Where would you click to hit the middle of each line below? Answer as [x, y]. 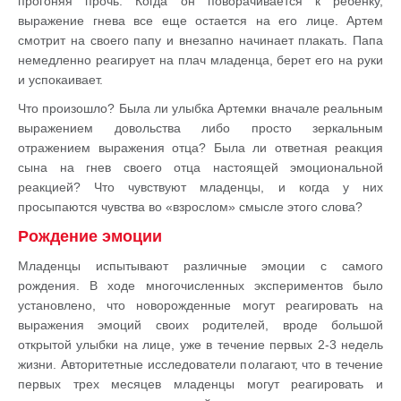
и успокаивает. [60, 80]
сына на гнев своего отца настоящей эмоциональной [200, 167]
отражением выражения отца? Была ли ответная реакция [200, 148]
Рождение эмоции [90, 236]
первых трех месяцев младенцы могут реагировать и [200, 384]
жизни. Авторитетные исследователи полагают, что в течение [200, 364]
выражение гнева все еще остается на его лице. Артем [200, 21]
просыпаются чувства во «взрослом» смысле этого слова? [190, 207]
